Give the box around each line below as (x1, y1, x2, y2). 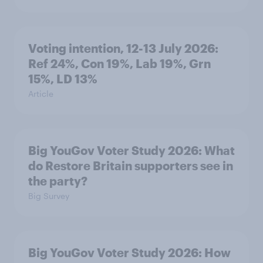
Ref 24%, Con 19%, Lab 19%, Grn (28, 56, 211, 70)
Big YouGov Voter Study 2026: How (28, 245, 231, 259)
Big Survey (28, 191, 69, 201)
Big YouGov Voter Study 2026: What (28, 143, 235, 157)
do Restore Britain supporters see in (28, 159, 233, 173)
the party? (28, 174, 87, 188)
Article (28, 89, 53, 99)
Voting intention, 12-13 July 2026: (28, 41, 218, 55)
